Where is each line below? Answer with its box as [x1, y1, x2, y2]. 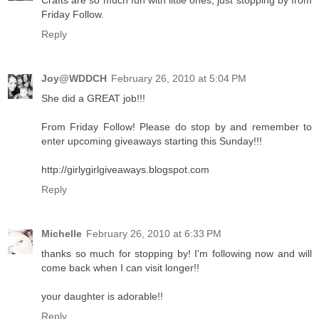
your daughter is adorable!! [41, 290, 163, 302]
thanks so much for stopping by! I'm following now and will [41, 247, 312, 259]
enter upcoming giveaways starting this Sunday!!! [41, 135, 262, 147]
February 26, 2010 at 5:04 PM [111, 72, 246, 84]
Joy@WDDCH [41, 72, 107, 84]
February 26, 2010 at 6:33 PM [86, 227, 221, 239]
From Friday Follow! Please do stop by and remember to [41, 120, 312, 132]
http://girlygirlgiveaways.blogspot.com [41, 163, 209, 175]
